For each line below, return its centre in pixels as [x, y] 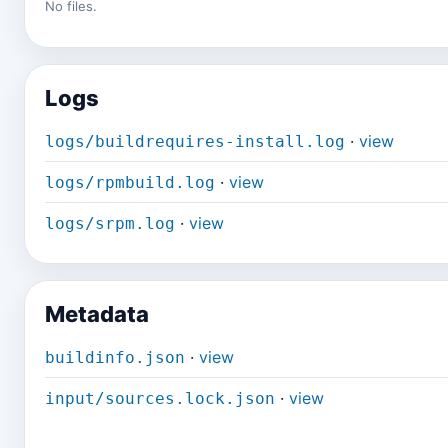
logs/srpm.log [110, 223]
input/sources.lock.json [160, 398]
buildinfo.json [115, 357]
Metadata [97, 314]
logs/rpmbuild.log [130, 182]
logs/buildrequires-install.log [195, 141]
